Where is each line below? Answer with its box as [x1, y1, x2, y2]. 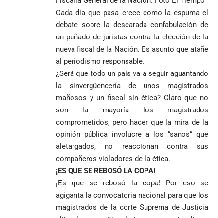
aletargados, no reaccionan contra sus [56, 142, 208, 151]
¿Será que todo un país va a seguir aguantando [56, 69, 208, 78]
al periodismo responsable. [56, 57, 145, 66]
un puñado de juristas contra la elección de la [56, 33, 208, 41]
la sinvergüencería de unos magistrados [56, 81, 208, 90]
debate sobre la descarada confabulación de [56, 20, 208, 29]
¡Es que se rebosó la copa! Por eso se [56, 179, 208, 187]
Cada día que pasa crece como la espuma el [56, 8, 208, 17]
